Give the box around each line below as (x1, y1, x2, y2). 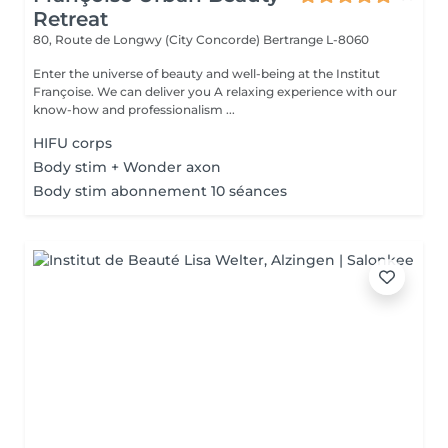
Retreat (33, 7, 108, 31)
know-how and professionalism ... (33, 102, 235, 117)
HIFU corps (33, 134, 112, 152)
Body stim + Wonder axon (33, 158, 221, 176)
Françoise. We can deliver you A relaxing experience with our (33, 84, 397, 99)
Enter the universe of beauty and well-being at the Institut (33, 66, 380, 81)
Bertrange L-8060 (263, 32, 369, 47)
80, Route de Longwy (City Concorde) (33, 32, 263, 47)
